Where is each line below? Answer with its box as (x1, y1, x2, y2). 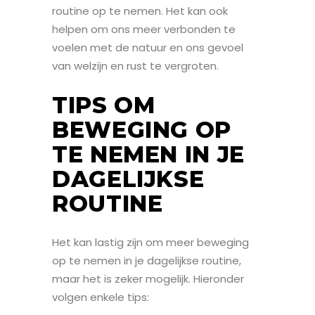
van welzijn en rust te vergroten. (52, 58, 219, 73)
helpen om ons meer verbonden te (52, 21, 236, 37)
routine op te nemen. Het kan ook (52, 3, 228, 18)
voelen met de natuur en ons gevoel (52, 39, 243, 55)
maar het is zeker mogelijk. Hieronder (52, 271, 244, 286)
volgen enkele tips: (52, 289, 149, 304)
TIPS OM (52, 91, 155, 119)
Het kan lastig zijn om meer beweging (52, 234, 249, 250)
